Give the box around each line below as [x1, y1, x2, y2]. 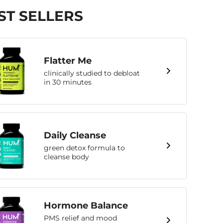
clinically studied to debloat [44, 69, 140, 78]
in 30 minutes [44, 78, 92, 87]
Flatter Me [44, 55, 92, 67]
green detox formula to [44, 143, 125, 153]
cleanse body [44, 152, 89, 162]
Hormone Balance [44, 200, 128, 212]
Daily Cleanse [44, 130, 106, 141]
